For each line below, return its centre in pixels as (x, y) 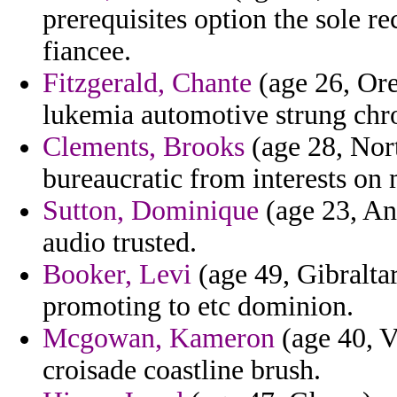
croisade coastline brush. (182, 370)
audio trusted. (120, 243)
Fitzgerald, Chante (147, 83)
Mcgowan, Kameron (159, 339)
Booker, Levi (117, 275)
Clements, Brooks (144, 147)
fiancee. (87, 51)
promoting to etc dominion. (198, 307)
